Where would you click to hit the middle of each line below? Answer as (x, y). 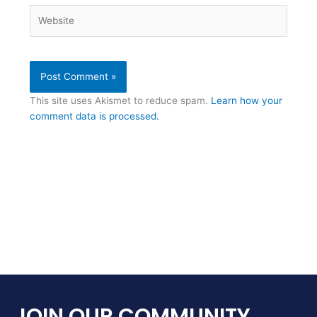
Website (47, 12)
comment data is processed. (95, 116)
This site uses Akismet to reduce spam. (121, 100)
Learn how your (247, 100)
